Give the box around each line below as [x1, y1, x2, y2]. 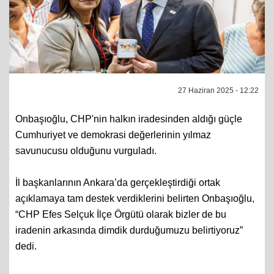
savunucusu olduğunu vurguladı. [15, 160, 157, 171]
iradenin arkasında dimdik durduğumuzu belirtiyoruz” [15, 240, 243, 250]
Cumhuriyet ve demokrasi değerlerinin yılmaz [15, 144, 211, 155]
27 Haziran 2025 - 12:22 [178, 101, 259, 109]
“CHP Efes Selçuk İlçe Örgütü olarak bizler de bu [15, 224, 226, 234]
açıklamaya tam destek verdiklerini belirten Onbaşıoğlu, [15, 208, 254, 218]
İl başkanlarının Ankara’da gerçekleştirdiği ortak [15, 192, 220, 202]
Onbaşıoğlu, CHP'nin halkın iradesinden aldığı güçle [15, 128, 242, 139]
